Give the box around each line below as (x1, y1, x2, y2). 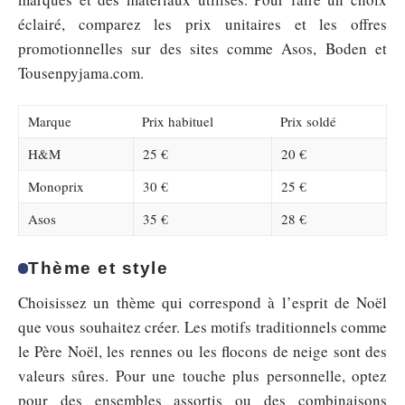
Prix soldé (280, 112, 336, 131)
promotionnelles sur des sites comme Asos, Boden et (18, 37, 387, 59)
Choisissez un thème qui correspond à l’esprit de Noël (18, 292, 387, 314)
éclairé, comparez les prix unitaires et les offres (18, 13, 387, 34)
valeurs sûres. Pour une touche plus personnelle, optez (18, 365, 387, 387)
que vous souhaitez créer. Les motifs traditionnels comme (18, 316, 387, 338)
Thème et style (28, 259, 169, 278)
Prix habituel (142, 112, 213, 131)
